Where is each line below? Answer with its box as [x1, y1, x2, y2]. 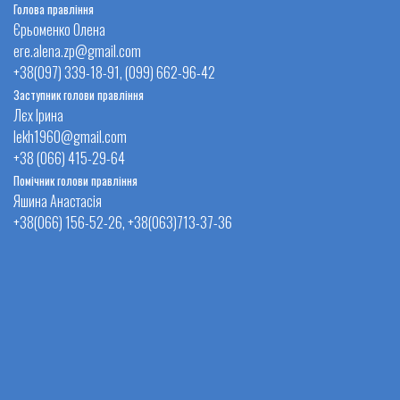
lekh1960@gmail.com [13, 125, 127, 147]
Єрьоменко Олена [13, 18, 105, 40]
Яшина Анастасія [13, 189, 102, 212]
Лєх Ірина [13, 104, 63, 126]
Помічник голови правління [13, 171, 137, 189]
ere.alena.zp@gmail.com [13, 39, 141, 62]
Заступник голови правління [13, 86, 144, 104]
